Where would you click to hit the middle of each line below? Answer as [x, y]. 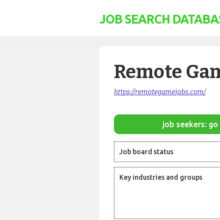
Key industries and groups [161, 177]
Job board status [146, 152]
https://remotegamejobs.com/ [160, 92]
